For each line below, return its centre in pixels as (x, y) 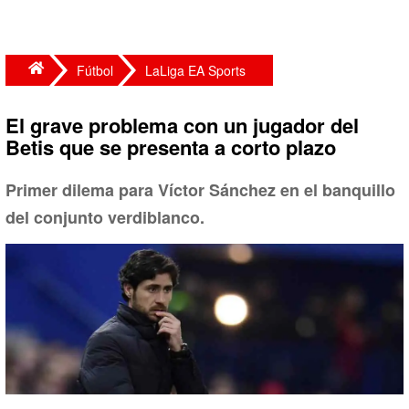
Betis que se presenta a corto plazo (171, 147)
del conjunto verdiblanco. (105, 217)
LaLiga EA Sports (195, 70)
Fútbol (95, 70)
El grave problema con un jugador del (182, 125)
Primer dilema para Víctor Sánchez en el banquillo (200, 190)
